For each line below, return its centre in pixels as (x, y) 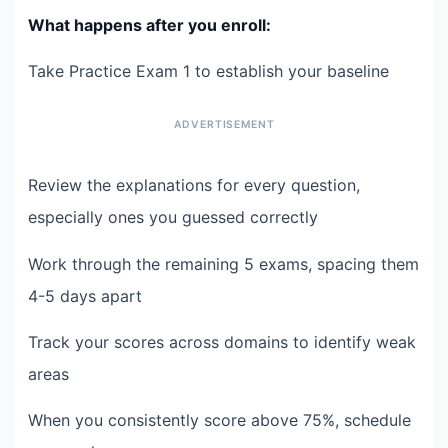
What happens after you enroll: (149, 24)
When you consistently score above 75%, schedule (219, 420)
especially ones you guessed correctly (173, 217)
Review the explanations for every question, (194, 185)
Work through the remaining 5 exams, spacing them (223, 263)
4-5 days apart (85, 295)
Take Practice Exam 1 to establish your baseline (208, 71)
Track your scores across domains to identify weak (222, 342)
